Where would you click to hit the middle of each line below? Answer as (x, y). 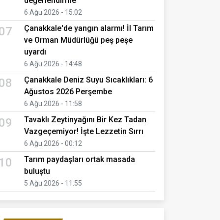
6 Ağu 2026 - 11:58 (53, 103)
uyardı (35, 52)
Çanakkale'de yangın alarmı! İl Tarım (89, 28)
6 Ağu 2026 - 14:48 (53, 64)
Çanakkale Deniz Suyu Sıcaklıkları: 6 (88, 80)
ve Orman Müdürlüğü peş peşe (78, 40)
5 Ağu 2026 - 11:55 (53, 183)
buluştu (37, 171)
